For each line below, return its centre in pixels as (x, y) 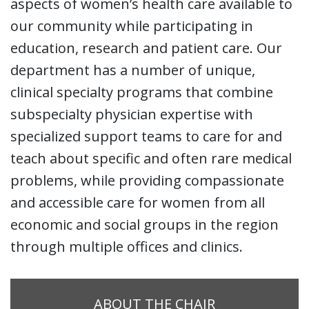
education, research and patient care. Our (146, 48)
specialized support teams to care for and (146, 136)
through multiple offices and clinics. (127, 246)
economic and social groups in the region (144, 224)
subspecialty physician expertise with (132, 114)
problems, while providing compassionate (147, 180)
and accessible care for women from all (138, 202)
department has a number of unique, (133, 70)
